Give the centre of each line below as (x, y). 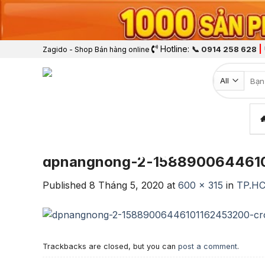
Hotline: (175, 49)
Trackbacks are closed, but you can (110, 246)
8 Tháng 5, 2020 (127, 185)
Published (66, 185)
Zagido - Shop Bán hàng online (96, 50)
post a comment (208, 246)
